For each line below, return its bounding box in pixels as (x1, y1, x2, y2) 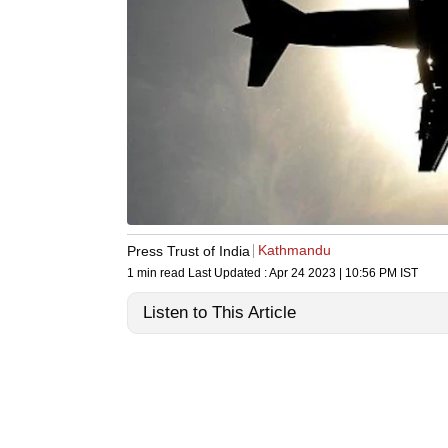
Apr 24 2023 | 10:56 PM (269, 266, 397, 281)
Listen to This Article (143, 303, 296, 323)
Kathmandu (258, 242, 331, 259)
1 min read (127, 266, 188, 281)
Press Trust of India (127, 242, 250, 259)
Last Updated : (188, 266, 269, 281)
